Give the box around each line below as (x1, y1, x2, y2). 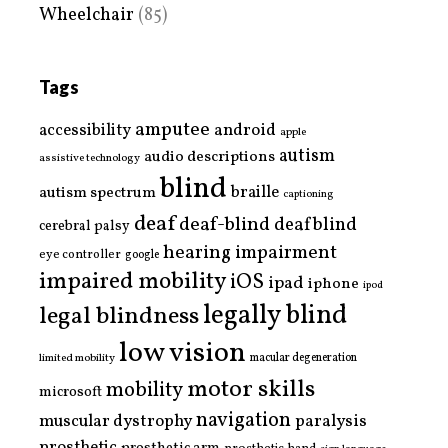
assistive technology (39, 150, 140, 167)
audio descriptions (144, 146, 275, 169)
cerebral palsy (39, 217, 130, 237)
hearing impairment (163, 240, 337, 267)
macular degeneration (250, 350, 357, 367)
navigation (196, 407, 291, 436)
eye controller (39, 246, 121, 264)
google (125, 247, 159, 264)
